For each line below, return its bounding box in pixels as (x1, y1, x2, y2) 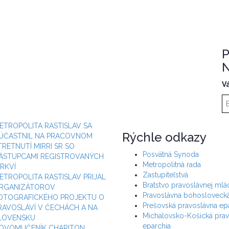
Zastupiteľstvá (143, 171, 188, 179)
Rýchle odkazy (122, 130, 207, 145)
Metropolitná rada (143, 161, 201, 169)
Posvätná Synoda (143, 150, 199, 159)
